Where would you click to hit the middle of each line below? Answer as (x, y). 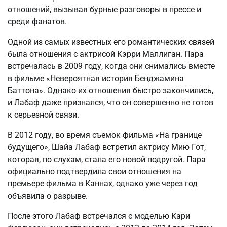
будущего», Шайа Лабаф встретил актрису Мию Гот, (107, 147)
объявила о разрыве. (48, 196)
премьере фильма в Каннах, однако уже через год (103, 184)
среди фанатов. (37, 22)
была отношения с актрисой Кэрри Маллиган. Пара (106, 54)
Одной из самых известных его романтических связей (111, 42)
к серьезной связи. (43, 115)
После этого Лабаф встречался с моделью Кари (99, 216)
